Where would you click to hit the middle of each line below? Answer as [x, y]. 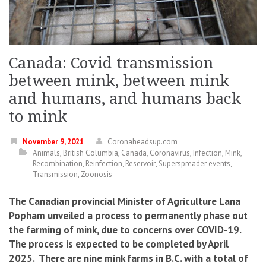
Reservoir [140, 163]
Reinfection [104, 163]
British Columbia [91, 153]
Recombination [58, 163]
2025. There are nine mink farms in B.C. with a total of [129, 258]
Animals [46, 153]
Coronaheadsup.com [142, 141]
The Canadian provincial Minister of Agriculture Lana [125, 201]
